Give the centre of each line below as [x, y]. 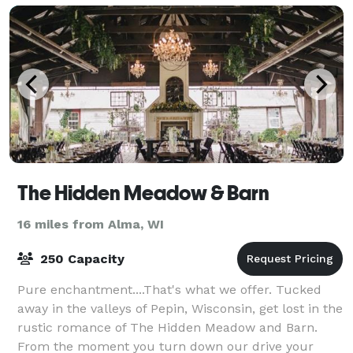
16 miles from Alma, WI [91, 224]
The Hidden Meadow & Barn [143, 193]
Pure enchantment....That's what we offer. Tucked [169, 289]
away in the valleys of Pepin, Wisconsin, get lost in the [180, 308]
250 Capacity [80, 258]
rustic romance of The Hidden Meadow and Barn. [167, 327]
